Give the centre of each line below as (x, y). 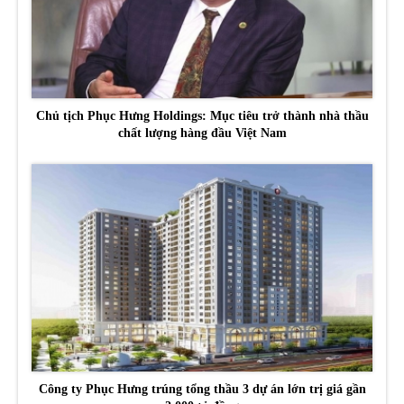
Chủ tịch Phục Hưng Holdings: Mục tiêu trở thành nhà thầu (202, 115)
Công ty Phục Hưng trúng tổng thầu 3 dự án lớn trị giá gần (202, 390)
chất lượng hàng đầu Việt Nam (202, 133)
